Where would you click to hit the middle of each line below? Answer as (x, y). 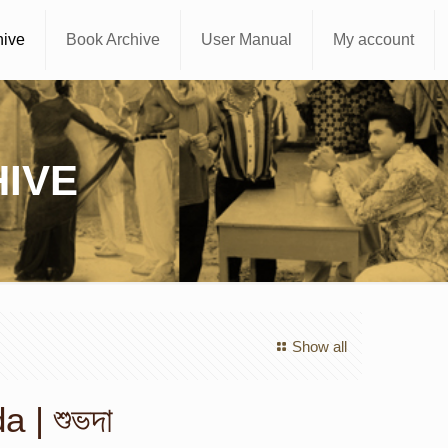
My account (374, 39)
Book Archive (113, 39)
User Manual (247, 39)
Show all (319, 346)
